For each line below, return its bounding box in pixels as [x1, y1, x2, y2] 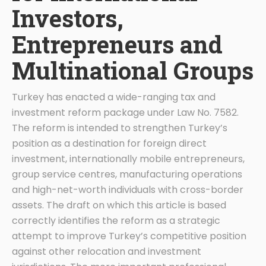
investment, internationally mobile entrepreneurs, [12, 151, 245, 166]
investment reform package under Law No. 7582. [12, 105, 239, 119]
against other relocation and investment [12, 244, 201, 258]
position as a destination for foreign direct [12, 136, 207, 150]
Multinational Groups [12, 54, 254, 86]
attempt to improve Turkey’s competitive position [12, 229, 246, 243]
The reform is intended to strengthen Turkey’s [12, 121, 227, 135]
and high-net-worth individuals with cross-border [12, 182, 243, 197]
